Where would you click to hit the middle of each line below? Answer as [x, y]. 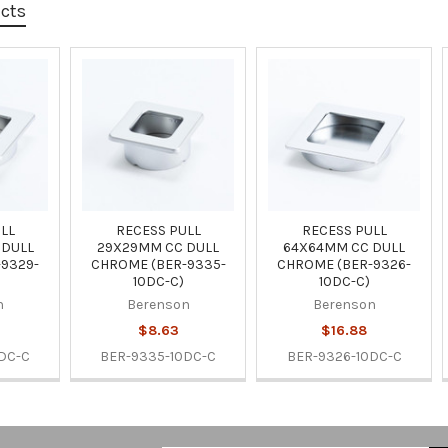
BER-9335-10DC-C [158, 356]
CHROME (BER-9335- [158, 264]
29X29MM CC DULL [158, 247]
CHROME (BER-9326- [344, 264]
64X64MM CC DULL [344, 247]
